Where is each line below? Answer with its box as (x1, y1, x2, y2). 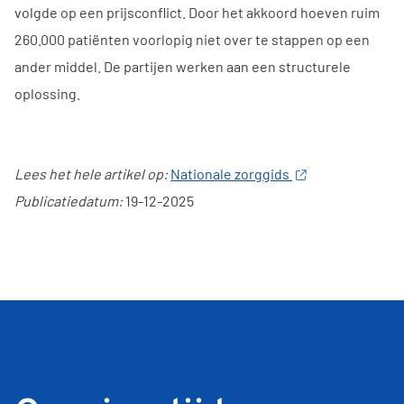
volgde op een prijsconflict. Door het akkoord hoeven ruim (14, 3, 380, 21)
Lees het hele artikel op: (14, 164, 168, 182)
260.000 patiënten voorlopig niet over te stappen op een (14, 30, 370, 48)
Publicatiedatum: (14, 191, 125, 209)
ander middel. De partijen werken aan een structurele (14, 57, 351, 75)
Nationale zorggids (170, 164, 292, 182)
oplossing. (14, 84, 80, 102)
